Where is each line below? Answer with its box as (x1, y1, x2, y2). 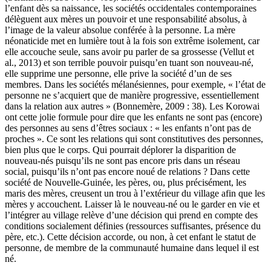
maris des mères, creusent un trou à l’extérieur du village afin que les (5, 188, 265, 199)
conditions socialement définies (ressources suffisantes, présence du (5, 221, 261, 232)
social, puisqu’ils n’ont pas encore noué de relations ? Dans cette (5, 166, 250, 177)
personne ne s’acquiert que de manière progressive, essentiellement (5, 90, 259, 101)
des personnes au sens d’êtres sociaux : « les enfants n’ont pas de (5, 123, 251, 134)
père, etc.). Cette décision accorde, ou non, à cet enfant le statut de (5, 232, 256, 243)
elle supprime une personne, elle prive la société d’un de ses (5, 68, 232, 79)
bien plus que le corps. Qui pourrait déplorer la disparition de (5, 145, 236, 155)
